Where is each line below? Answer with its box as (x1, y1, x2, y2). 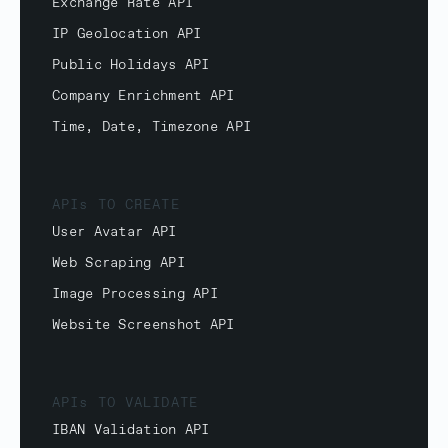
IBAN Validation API (52, 421, 210, 439)
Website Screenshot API (52, 316, 235, 334)
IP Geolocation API (52, 25, 202, 43)
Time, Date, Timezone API (52, 118, 252, 136)
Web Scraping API (52, 254, 185, 272)
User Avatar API (52, 223, 177, 241)
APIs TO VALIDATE (52, 394, 198, 412)
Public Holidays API (52, 56, 210, 74)
